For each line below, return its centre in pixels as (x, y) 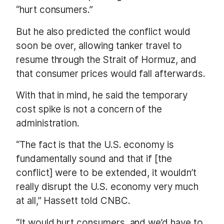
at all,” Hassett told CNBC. (74, 201)
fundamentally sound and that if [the (94, 159)
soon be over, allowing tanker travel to (99, 45)
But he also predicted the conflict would (103, 31)
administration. (48, 123)
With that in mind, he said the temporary (102, 95)
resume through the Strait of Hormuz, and (106, 59)
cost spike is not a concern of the (89, 109)
